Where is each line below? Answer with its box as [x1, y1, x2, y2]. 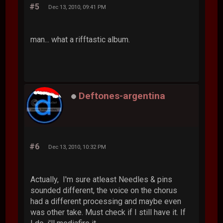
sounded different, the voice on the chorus [30, 185, 178, 195]
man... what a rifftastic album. [30, 34, 130, 44]
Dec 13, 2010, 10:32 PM [48, 143, 107, 150]
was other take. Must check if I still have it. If [30, 207, 186, 217]
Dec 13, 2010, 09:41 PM [48, 3, 107, 10]
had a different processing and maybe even [30, 196, 182, 206]
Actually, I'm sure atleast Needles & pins [30, 174, 173, 184]
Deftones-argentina [79, 90, 166, 102]
